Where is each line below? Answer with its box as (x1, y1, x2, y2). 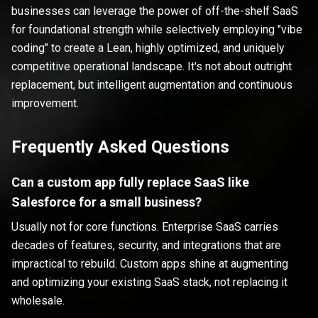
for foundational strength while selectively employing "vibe (11, 23, 302, 37)
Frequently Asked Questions (11, 137, 229, 158)
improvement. (11, 97, 79, 111)
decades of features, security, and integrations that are (11, 238, 281, 253)
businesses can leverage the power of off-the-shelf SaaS (11, 4, 298, 18)
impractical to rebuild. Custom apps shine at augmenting (11, 257, 288, 271)
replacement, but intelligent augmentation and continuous (11, 78, 292, 92)
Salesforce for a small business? (11, 194, 202, 210)
